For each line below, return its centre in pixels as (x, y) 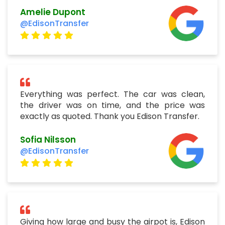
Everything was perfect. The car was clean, (113, 94)
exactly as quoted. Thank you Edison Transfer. (110, 117)
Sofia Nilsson (48, 139)
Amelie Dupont (53, 12)
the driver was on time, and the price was (113, 105)
